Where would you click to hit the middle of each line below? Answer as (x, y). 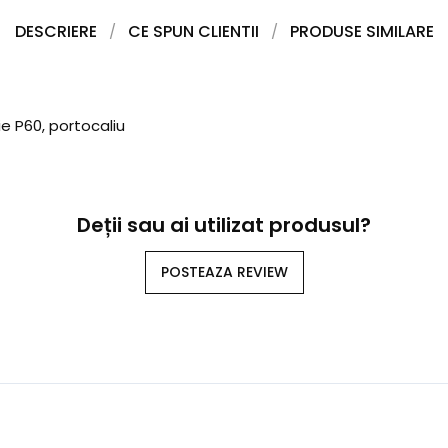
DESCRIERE (55, 31)
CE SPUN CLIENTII (193, 31)
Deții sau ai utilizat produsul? (224, 225)
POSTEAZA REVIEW (224, 272)
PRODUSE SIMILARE (361, 31)
